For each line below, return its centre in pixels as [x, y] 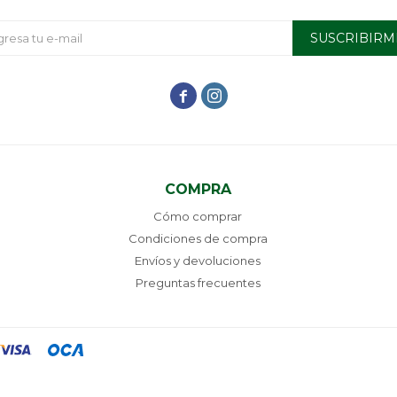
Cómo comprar [198, 216]
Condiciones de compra [198, 238]
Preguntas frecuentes [198, 283]
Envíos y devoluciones [198, 261]
